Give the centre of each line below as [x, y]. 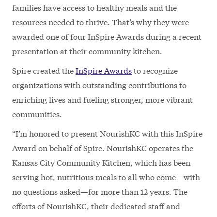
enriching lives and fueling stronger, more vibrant [102, 99]
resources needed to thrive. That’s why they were [101, 22]
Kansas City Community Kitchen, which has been [101, 162]
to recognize [155, 70]
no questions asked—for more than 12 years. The [100, 191]
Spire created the [44, 70]
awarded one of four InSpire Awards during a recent [107, 36]
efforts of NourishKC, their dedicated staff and [96, 206]
